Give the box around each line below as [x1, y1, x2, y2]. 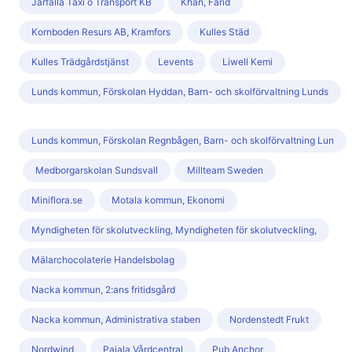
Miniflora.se [31, 194, 82, 207]
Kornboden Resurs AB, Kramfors [31, 26, 170, 38]
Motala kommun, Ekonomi [112, 194, 225, 207]
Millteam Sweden [187, 164, 263, 177]
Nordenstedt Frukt [229, 313, 309, 326]
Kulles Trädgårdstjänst [31, 56, 129, 68]
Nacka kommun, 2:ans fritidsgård [31, 284, 175, 296]
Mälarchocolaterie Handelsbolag [31, 254, 174, 266]
